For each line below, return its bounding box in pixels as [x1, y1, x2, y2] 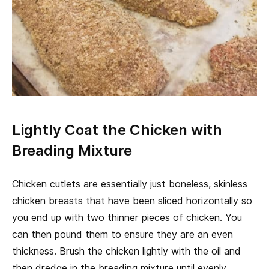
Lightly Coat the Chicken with [12, 121, 222, 139]
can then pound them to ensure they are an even [12, 229, 233, 241]
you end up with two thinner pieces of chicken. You [12, 212, 242, 224]
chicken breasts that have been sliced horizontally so [12, 195, 252, 207]
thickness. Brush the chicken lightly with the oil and [12, 246, 241, 258]
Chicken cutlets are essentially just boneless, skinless [12, 178, 247, 190]
